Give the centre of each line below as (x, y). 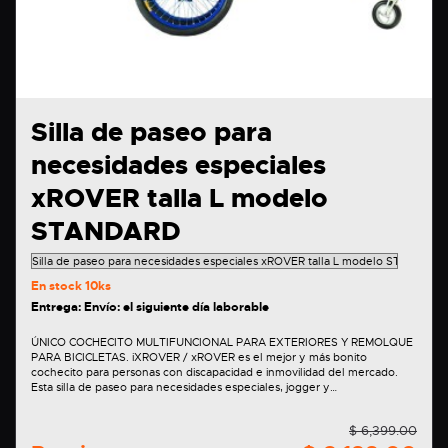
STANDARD (106, 232)
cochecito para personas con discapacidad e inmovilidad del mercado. (214, 372)
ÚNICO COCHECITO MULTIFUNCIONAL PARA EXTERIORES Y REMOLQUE (222, 342)
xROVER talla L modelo (179, 199)
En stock (58, 286)
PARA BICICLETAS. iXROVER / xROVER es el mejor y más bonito (81, 357)
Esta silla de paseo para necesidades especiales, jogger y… (184, 387)
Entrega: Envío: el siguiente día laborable (150, 307)
